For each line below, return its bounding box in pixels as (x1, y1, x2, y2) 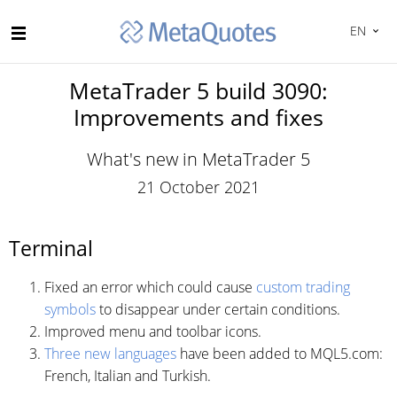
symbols (44, 300, 96, 319)
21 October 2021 (137, 176, 260, 198)
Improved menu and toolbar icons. (44, 322, 261, 341)
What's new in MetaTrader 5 (87, 147, 310, 171)
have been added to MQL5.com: (176, 344, 383, 363)
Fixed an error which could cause (44, 277, 256, 297)
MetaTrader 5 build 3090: (69, 75, 328, 105)
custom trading (256, 277, 350, 297)
